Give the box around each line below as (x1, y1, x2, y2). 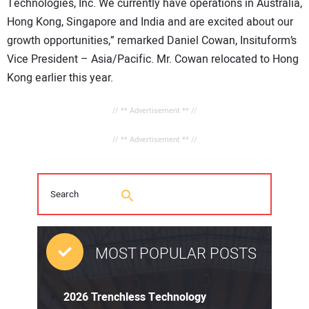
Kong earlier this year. (7, 70, 113, 87)
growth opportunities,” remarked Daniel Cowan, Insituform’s (7, 32, 297, 50)
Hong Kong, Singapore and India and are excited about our (7, 14, 293, 31)
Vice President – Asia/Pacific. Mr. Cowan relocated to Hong (7, 51, 299, 68)
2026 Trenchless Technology (63, 289, 206, 306)
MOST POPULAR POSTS (95, 243, 257, 266)
